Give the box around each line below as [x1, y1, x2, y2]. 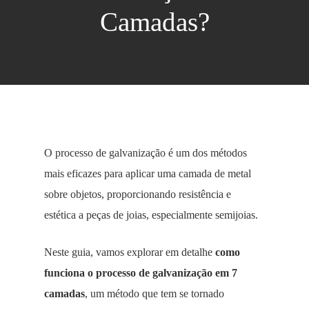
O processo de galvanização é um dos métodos [44, 147, 247, 159]
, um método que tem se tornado [85, 288, 224, 299]
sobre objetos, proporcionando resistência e [44, 188, 231, 200]
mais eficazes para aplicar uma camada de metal [44, 168, 251, 179]
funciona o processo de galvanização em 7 [44, 267, 237, 279]
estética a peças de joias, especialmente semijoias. [44, 209, 258, 221]
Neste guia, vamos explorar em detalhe [44, 246, 215, 258]
